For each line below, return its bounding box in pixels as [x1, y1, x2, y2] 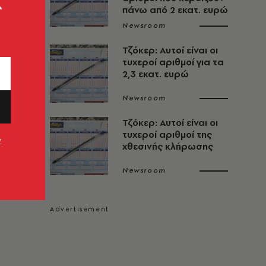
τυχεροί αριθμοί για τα [122, 55, 224, 68]
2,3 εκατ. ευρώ [122, 67, 189, 80]
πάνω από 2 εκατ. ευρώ [122, 3, 228, 16]
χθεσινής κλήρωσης [122, 140, 213, 153]
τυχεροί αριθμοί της [122, 128, 212, 141]
